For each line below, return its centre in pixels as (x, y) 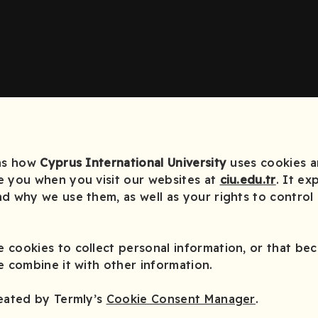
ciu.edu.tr (248, 180)
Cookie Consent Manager (181, 299)
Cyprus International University (133, 163)
